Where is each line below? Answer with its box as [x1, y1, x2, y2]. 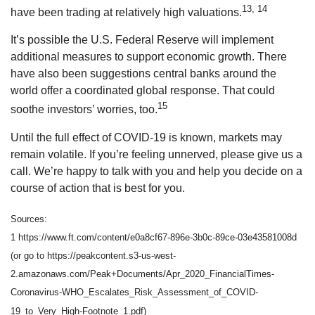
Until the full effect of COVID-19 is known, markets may [11, 131, 282, 143]
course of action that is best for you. [11, 181, 185, 194]
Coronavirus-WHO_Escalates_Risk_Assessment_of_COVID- [11, 287, 258, 298]
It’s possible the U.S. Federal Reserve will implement [11, 34, 274, 46]
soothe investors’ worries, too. [11, 103, 157, 116]
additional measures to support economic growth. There [11, 51, 287, 63]
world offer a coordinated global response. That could [11, 84, 275, 97]
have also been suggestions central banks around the [11, 67, 276, 80]
